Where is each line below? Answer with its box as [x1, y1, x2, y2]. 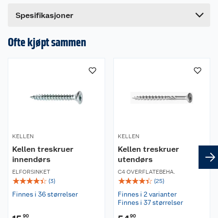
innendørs [12, 155, 51, 164]
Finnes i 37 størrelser [117, 199, 183, 207]
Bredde [23, 1, 50, 11]
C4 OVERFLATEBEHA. [117, 168, 175, 176]
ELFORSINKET [12, 168, 50, 176]
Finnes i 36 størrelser [12, 190, 78, 199]
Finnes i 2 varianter [117, 190, 177, 199]
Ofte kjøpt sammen [8, 35, 86, 50]
